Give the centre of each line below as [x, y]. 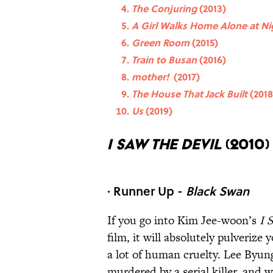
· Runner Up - [147, 191]
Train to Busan [165, 60]
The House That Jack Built [190, 94]
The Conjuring [164, 9]
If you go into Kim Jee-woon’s [183, 221]
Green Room [162, 43]
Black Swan [218, 191]
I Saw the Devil [166, 144]
